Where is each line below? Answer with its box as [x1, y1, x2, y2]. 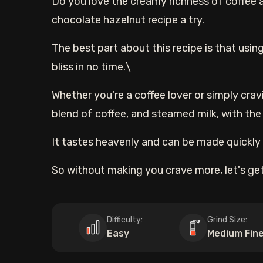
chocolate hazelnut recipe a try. [52, 14, 204, 26]
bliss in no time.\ [52, 60, 131, 73]
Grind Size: [207, 215, 247, 225]
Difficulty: [106, 215, 143, 225]
